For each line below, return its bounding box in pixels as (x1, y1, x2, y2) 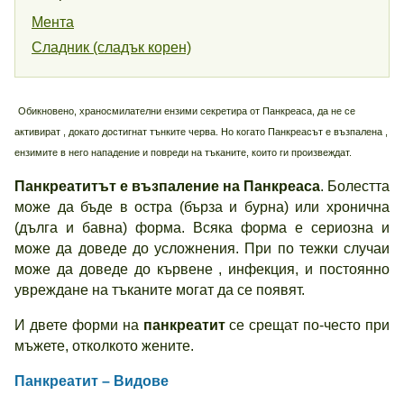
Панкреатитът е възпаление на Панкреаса (14, 179, 320, 194)
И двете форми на (14, 317, 143, 333)
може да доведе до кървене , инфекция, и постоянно (14, 262, 390, 277)
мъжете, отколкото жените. (14, 338, 194, 353)
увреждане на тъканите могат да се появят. (14, 282, 305, 298)
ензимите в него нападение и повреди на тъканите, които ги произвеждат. (14, 147, 352, 158)
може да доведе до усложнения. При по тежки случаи (14, 241, 390, 256)
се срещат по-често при (229, 317, 390, 333)
